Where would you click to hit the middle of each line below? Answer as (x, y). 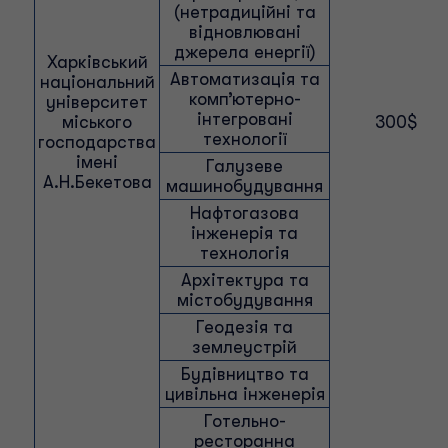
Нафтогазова (244, 213)
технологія (244, 253)
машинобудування (244, 186)
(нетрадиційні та (244, 12)
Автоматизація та (244, 79)
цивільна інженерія (244, 394)
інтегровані (244, 119)
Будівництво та (244, 374)
